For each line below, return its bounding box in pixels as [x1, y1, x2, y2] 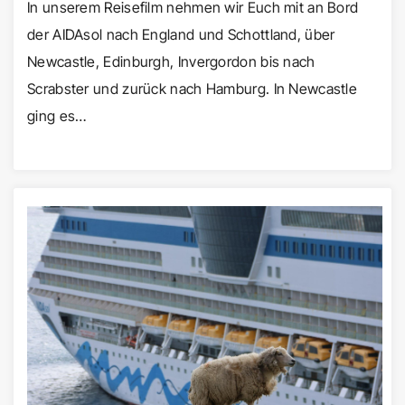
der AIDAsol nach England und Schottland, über [27, 24, 335, 43]
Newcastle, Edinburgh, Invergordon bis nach [27, 52, 316, 71]
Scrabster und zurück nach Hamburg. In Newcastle [27, 79, 358, 98]
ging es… [27, 106, 87, 125]
